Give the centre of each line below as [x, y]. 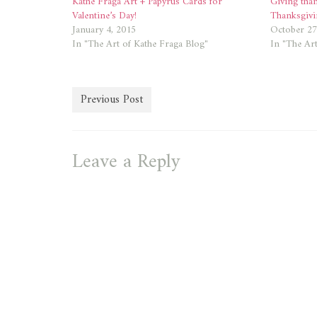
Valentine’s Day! [104, 16]
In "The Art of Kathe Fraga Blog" [140, 45]
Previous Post [112, 100]
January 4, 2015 [104, 30]
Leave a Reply [126, 163]
